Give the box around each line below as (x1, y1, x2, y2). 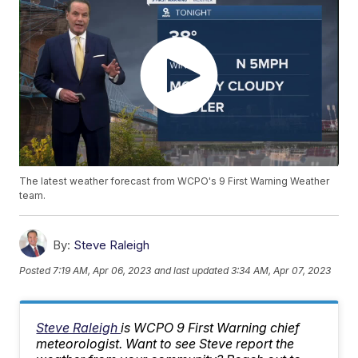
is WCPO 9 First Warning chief (121, 320, 300, 336)
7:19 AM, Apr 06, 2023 (53, 264, 152, 276)
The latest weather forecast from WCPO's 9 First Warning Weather (19, 175, 330, 188)
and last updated (154, 264, 229, 276)
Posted (19, 264, 54, 276)
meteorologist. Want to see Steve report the (36, 336, 295, 352)
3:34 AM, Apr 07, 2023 (231, 264, 332, 276)
